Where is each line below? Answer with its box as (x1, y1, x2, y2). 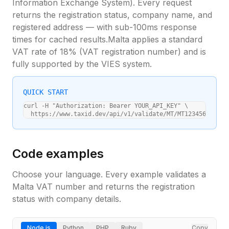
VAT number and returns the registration (34, 181, 195, 192)
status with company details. (12, 194, 121, 204)
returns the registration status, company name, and (12, 10, 212, 20)
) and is (178, 47, 206, 57)
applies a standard (129, 34, 202, 44)
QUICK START (23, 88, 68, 96)
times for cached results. (12, 34, 108, 44)
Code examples (12, 146, 104, 161)
